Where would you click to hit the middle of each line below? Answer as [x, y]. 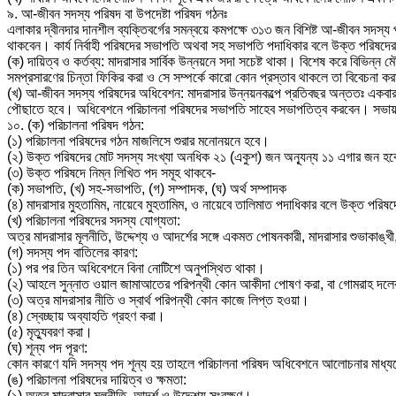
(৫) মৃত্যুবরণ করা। [50, 331]
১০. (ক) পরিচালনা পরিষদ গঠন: [76, 125]
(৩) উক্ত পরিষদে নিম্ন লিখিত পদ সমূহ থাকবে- [111, 172]
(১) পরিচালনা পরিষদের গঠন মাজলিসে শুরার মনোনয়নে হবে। [138, 141]
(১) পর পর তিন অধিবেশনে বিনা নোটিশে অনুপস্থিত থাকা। [136, 268]
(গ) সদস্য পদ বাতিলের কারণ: [72, 252]
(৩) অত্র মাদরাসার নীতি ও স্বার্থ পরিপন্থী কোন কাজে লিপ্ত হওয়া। [158, 300]
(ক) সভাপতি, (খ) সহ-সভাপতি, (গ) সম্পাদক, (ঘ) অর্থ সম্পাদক [147, 188]
